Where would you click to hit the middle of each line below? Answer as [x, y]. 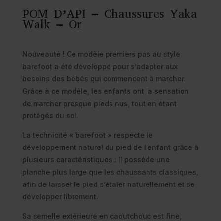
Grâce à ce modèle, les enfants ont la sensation [105, 91]
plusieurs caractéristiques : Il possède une [96, 160]
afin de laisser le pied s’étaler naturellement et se [108, 184]
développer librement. [60, 197]
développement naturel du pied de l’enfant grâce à [110, 147]
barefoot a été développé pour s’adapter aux [100, 67]
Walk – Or [52, 24]
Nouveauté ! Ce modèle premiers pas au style [101, 54]
